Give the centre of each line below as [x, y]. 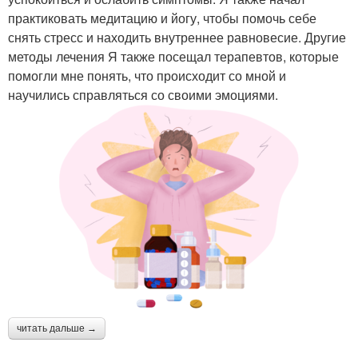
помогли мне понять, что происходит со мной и [147, 75]
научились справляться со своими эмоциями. [143, 94]
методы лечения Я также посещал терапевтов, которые [173, 56]
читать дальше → [57, 328]
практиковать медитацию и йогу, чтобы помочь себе [162, 18]
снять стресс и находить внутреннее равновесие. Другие [177, 37]
